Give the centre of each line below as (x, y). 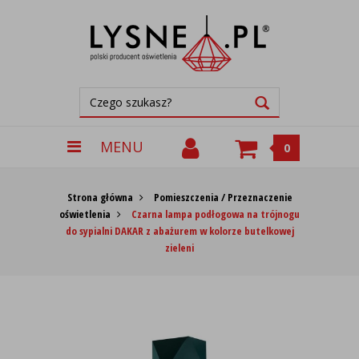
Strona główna (100, 197)
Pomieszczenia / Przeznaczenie (223, 197)
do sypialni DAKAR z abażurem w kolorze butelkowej (179, 231)
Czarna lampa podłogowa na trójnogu (216, 214)
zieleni (179, 248)
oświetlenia (85, 214)
